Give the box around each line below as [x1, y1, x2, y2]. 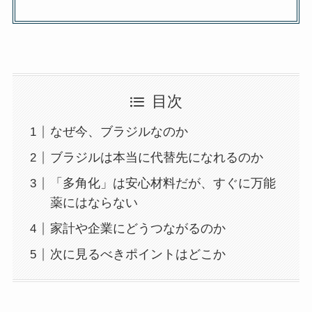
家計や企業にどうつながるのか [49, 221, 226, 236]
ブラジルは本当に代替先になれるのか [49, 150, 263, 165]
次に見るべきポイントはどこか [49, 247, 226, 262]
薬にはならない [49, 196, 138, 210]
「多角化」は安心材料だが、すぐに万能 [49, 176, 276, 191]
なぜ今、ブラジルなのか [49, 125, 188, 139]
